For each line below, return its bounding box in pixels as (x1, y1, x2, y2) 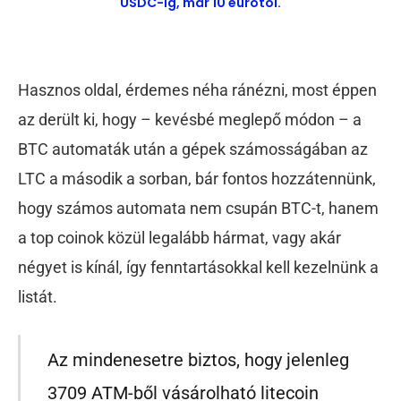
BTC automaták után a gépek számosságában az (18, 140, 368, 159)
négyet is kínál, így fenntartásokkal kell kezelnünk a (18, 258, 379, 277)
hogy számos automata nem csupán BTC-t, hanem (18, 199, 379, 218)
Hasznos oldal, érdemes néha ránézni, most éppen (18, 81, 377, 100)
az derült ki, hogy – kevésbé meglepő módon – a (18, 110, 362, 130)
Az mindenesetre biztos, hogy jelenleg (47, 349, 350, 371)
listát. (18, 287, 57, 307)
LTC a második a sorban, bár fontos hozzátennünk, (18, 169, 376, 189)
